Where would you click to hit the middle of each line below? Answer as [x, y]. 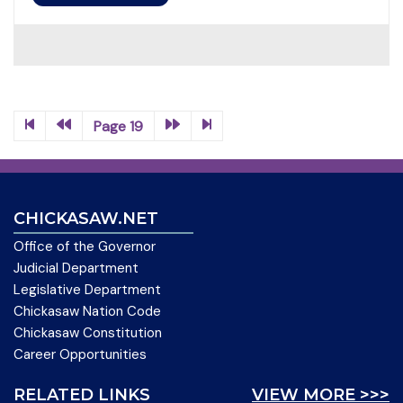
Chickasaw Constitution [88, 332]
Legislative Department [87, 289]
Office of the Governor [85, 246]
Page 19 [118, 126]
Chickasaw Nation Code [87, 311]
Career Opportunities [80, 354]
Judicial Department [76, 268]
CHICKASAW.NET [86, 218]
